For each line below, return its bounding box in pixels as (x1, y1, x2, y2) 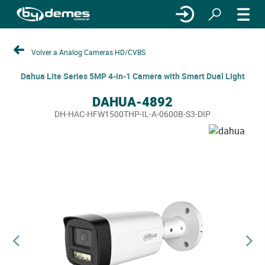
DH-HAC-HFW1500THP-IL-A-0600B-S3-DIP (54, 108, 211, 119)
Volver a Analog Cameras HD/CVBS (31, 47, 146, 57)
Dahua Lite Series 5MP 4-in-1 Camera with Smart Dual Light (20, 70, 245, 82)
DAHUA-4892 (92, 93, 173, 110)
